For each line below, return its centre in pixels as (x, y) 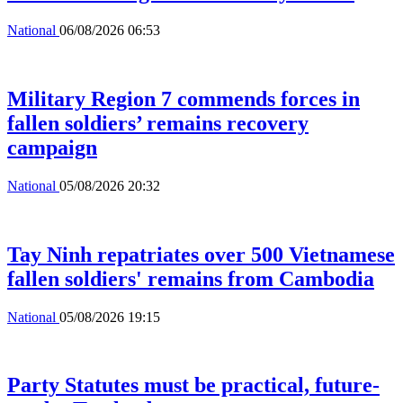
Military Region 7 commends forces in (184, 99)
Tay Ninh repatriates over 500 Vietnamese (201, 254)
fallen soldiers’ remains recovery (158, 123)
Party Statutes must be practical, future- (193, 385)
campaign (52, 147)
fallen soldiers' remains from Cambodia (191, 278)
